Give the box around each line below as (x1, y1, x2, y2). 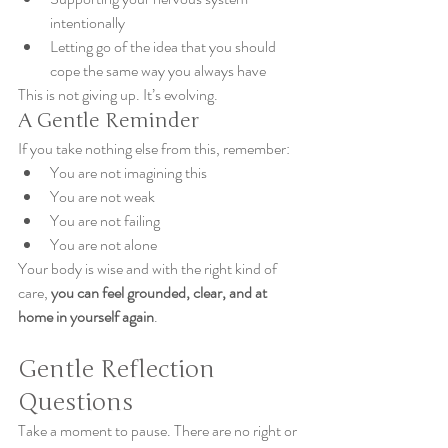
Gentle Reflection (18, 355, 221, 384)
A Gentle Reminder (18, 108, 199, 133)
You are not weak (50, 185, 155, 208)
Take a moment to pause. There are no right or (18, 419, 300, 442)
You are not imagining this (50, 161, 207, 184)
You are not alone (50, 233, 157, 256)
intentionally (50, 11, 125, 34)
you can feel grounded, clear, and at (51, 281, 270, 304)
